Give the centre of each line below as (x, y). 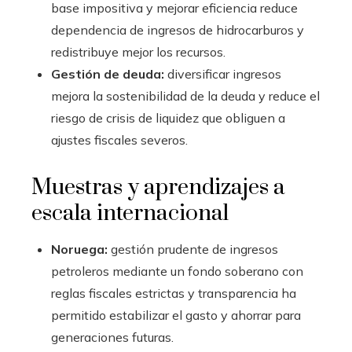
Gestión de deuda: (108, 74)
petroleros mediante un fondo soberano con (177, 271)
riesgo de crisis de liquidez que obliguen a (168, 118)
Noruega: (79, 249)
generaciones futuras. (112, 337)
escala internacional (130, 214)
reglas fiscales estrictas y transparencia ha (174, 293)
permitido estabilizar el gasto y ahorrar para (176, 315)
